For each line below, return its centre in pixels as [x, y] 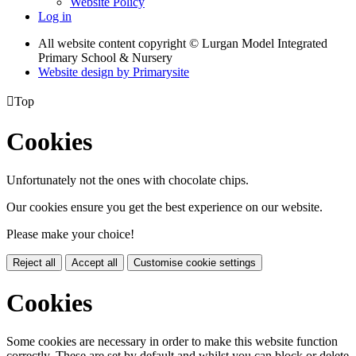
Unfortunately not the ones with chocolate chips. [128, 180]
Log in [55, 17]
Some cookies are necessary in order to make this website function [172, 342]
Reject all [34, 263]
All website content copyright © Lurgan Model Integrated [183, 44]
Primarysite [161, 72]
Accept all [95, 263]
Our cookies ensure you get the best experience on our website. [164, 207]
